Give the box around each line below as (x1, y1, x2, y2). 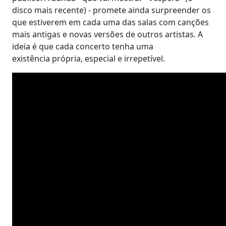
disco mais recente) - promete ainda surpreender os (12, 4, 211, 16)
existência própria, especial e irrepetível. (12, 52, 165, 64)
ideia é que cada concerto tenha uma (12, 40, 153, 52)
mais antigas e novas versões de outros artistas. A (12, 28, 203, 40)
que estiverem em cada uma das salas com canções (12, 16, 209, 28)
